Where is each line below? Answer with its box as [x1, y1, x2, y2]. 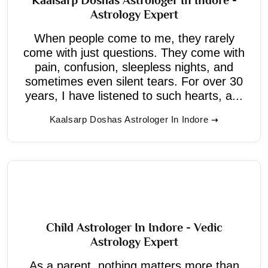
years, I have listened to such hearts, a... [25, 89, 243, 102]
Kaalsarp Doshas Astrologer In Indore [49, 114, 209, 124]
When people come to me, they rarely [33, 31, 234, 45]
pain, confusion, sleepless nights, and [35, 60, 233, 74]
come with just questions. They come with [23, 45, 245, 59]
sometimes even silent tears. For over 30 [25, 74, 243, 88]
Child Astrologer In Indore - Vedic [45, 220, 223, 234]
